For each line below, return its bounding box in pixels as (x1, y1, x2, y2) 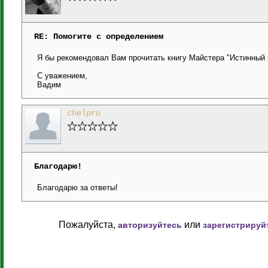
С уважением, (37, 71, 87, 80)
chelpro (67, 108, 100, 118)
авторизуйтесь (118, 220, 182, 230)
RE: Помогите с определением (34, 32, 163, 41)
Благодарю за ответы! (37, 183, 118, 192)
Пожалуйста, (59, 220, 118, 230)
